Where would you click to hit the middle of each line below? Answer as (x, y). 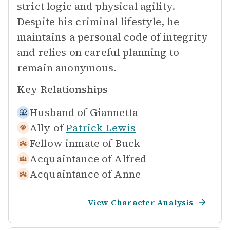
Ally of (46, 128)
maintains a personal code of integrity (112, 37)
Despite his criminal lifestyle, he (98, 22)
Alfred (130, 159)
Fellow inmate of (71, 143)
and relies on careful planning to (98, 52)
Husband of (58, 112)
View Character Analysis (140, 202)
